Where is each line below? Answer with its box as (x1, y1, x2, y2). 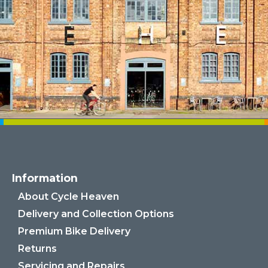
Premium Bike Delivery (17, 225, 130, 237)
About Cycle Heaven (17, 190, 119, 202)
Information (11, 171, 78, 184)
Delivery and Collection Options (17, 208, 174, 220)
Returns (17, 242, 57, 254)
